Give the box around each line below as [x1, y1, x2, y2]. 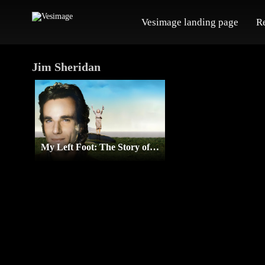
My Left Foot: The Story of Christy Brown [149, 142, 159, 153]
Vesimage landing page [141, 16, 238, 28]
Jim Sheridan [31, 60, 101, 73]
